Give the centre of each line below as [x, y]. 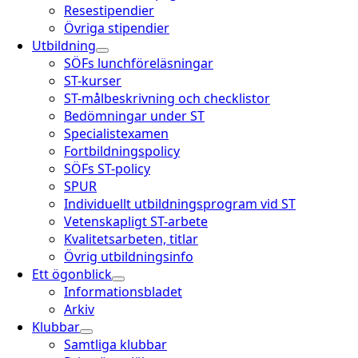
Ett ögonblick [72, 274]
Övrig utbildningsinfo [129, 257]
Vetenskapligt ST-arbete [136, 221]
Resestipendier [109, 10]
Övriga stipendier [117, 28]
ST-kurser [93, 81]
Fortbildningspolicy [122, 151]
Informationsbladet [123, 292]
